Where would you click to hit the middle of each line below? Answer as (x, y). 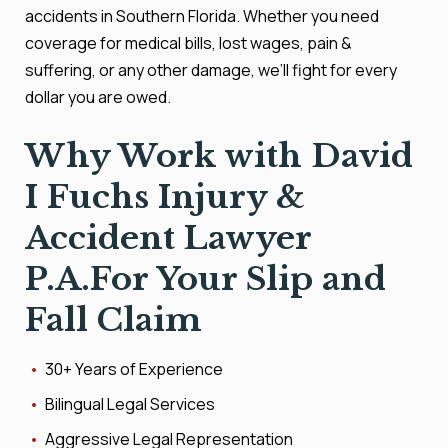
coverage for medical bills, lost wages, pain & (188, 43)
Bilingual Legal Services (130, 404)
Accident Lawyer (168, 238)
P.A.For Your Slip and (205, 279)
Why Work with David (219, 156)
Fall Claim (113, 320)
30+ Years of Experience (134, 369)
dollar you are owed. (98, 97)
